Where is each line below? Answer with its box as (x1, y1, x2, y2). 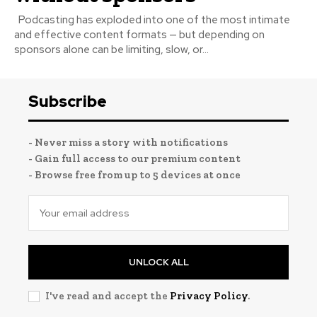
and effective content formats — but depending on (14, 27, 265, 42)
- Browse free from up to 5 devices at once (28, 168, 241, 181)
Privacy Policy (170, 289, 248, 302)
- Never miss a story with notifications (28, 135, 228, 149)
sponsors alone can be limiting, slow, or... (14, 42, 209, 57)
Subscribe (28, 91, 107, 112)
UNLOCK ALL (128, 255, 189, 268)
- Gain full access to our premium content (28, 151, 241, 165)
